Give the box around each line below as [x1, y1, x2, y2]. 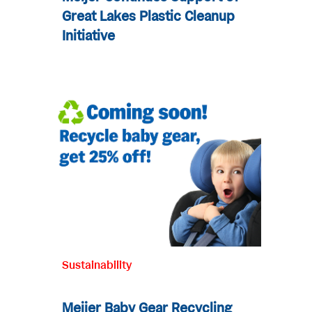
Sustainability [61, 257, 132, 274]
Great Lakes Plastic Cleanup [61, 7, 235, 26]
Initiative [61, 26, 115, 46]
